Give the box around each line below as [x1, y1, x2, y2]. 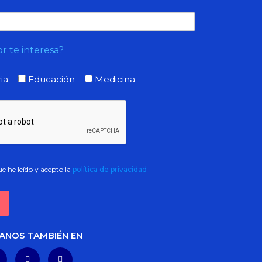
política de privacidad [73, 164, 147, 174]
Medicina [95, 73, 136, 85]
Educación [28, 73, 75, 85]
